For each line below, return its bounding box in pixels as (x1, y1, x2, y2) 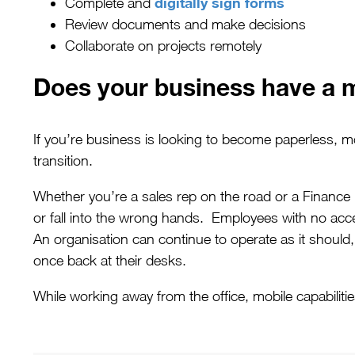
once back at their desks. (33, 252, 186, 269)
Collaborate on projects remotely (65, 37, 261, 55)
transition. (33, 152, 93, 170)
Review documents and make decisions (65, 16, 306, 33)
